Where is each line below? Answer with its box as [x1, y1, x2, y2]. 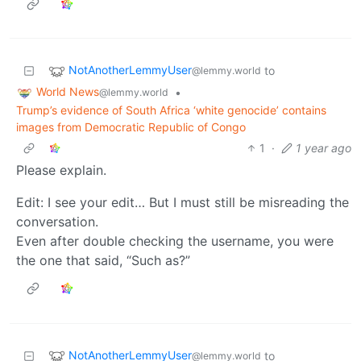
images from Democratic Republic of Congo [16, 119, 246, 134]
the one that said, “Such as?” [16, 251, 190, 268]
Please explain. [16, 161, 106, 178]
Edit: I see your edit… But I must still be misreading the [16, 193, 349, 210]
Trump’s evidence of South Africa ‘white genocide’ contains [16, 102, 326, 117]
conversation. [16, 213, 98, 230]
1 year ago [296, 140, 351, 155]
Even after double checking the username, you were [16, 232, 334, 249]
